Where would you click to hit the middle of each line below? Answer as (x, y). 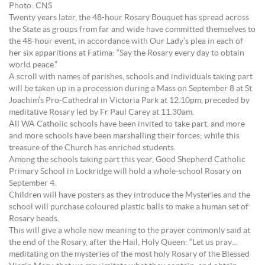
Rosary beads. (34, 219)
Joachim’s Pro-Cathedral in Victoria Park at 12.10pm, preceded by (130, 101)
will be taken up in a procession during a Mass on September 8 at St (130, 89)
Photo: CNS (30, 6)
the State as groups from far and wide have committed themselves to (132, 30)
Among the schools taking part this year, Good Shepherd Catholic (127, 160)
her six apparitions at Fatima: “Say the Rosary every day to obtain (127, 53)
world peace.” (33, 65)
